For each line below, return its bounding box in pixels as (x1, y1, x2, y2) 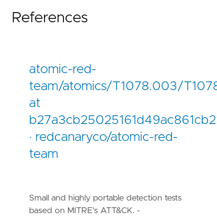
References (12, 11, 88, 26)
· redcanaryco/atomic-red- (29, 131, 178, 144)
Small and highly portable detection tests (29, 193, 182, 202)
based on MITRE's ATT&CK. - (29, 206, 140, 215)
